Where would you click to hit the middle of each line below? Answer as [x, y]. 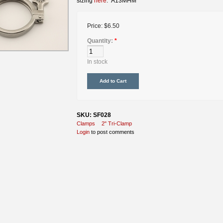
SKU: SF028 [94, 115]
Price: [96, 26]
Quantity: [101, 41]
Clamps [86, 123]
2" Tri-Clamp [117, 123]
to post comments [112, 132]
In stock [97, 61]
